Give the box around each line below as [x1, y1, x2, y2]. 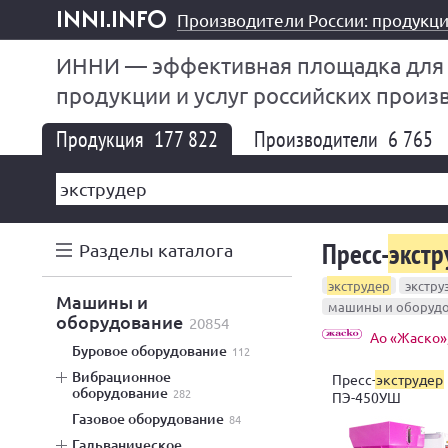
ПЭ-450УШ [332, 387, 401, 406]
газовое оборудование [79, 409, 224, 428]
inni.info [58, 27, 110, 45]
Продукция [56, 125, 149, 153]
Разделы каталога [79, 239, 233, 260]
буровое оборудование [81, 341, 227, 360]
